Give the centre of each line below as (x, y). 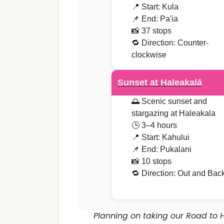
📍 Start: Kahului (160, 137)
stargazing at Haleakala (173, 113)
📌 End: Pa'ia (155, 19)
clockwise (149, 55)
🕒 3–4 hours (154, 125)
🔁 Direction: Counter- (170, 43)
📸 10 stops (151, 161)
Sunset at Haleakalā (160, 83)
